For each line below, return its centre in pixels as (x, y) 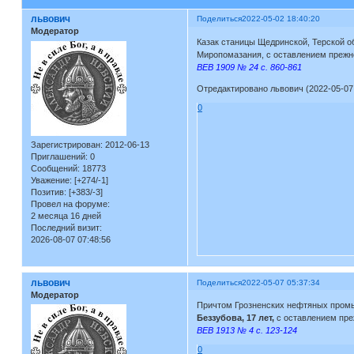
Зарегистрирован (65, 144)
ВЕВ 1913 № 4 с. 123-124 (247, 331)
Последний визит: (66, 227)
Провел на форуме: (70, 203)
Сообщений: (55, 168)
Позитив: (48, 192)
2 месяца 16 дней (66, 215)
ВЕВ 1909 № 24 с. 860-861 (249, 67)
